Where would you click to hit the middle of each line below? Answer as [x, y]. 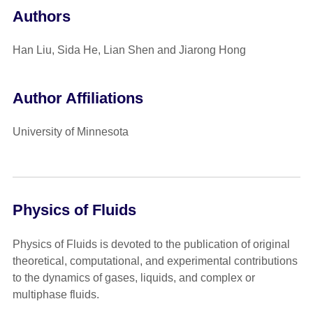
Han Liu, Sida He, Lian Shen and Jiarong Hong [129, 50]
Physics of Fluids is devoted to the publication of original [151, 244]
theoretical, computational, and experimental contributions [155, 261]
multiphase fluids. [56, 294]
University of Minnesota [70, 132]
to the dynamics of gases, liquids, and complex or [133, 277]
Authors [41, 16]
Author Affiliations [78, 99]
